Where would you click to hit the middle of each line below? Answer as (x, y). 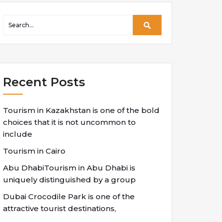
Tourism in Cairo (34, 151)
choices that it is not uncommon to (69, 122)
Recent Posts (44, 82)
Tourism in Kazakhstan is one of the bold (81, 110)
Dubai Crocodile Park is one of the (69, 196)
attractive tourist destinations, (59, 208)
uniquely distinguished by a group (69, 180)
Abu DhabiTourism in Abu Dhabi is (69, 168)
